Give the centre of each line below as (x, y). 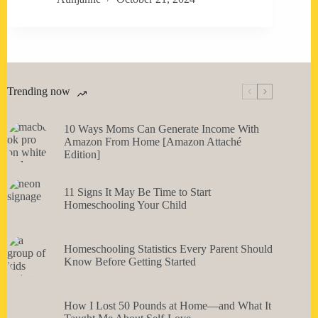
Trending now (39, 92)
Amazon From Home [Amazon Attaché (153, 142)
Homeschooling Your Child (125, 205)
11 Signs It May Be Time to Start (137, 192)
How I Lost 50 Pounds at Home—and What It (168, 306)
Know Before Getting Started (130, 262)
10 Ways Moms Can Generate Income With (161, 129)
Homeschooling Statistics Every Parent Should (168, 249)
